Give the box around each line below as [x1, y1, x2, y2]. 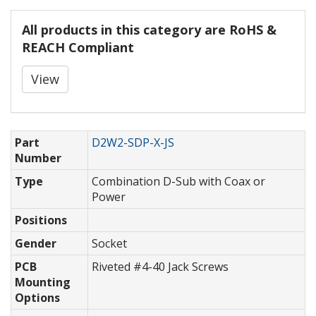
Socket [92, 236, 127, 252]
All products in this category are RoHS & [22, 21, 276, 39]
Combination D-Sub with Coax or [92, 174, 265, 190]
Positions [15, 212, 67, 229]
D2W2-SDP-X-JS [92, 135, 174, 151]
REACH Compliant [22, 39, 134, 56]
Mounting [15, 274, 71, 291]
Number [15, 150, 61, 166]
